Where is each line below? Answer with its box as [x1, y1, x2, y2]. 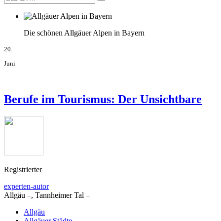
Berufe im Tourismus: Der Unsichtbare [4, 93, 202, 106]
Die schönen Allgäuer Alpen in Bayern [24, 28, 145, 37]
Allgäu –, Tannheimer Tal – [4, 190, 90, 199]
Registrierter [4, 165, 42, 174]
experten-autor [4, 182, 49, 190]
